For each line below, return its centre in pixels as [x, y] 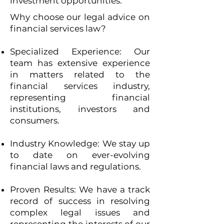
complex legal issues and [80, 212]
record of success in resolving [80, 201]
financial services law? [58, 28]
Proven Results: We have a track [80, 189]
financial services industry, [80, 86]
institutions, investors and [80, 109]
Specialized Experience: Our [80, 51]
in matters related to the [80, 74]
